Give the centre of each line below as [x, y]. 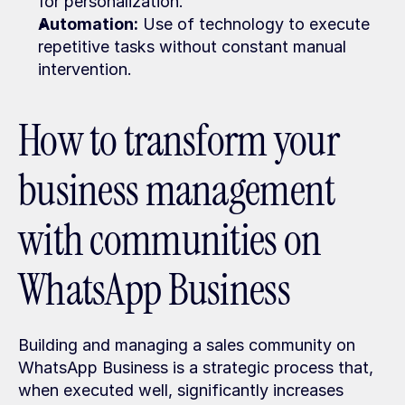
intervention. [85, 69]
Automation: [88, 24]
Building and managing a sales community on [187, 345]
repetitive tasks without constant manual [192, 47]
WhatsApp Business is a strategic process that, [196, 367]
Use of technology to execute [254, 24]
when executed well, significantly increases [181, 390]
